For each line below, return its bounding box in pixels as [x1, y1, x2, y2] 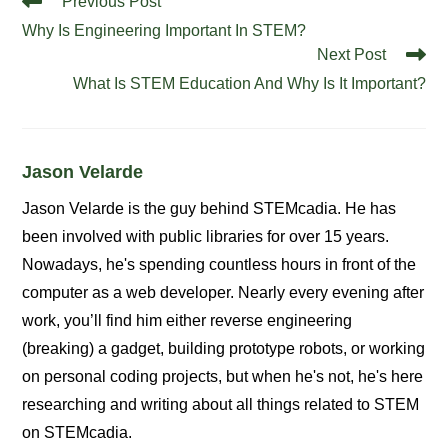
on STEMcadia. [22, 423, 133, 441]
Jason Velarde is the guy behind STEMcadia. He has [22, 199, 397, 217]
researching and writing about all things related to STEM [22, 395, 420, 413]
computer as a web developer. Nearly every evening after [22, 283, 425, 301]
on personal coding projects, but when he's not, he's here [22, 367, 424, 385]
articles [21, 29, 67, 46]
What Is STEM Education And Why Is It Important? [72, 74, 426, 92]
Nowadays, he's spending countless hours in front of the [22, 255, 417, 273]
